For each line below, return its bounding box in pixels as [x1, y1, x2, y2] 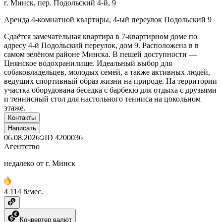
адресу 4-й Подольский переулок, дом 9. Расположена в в [4, 41, 199, 50]
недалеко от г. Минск [4, 159, 75, 167]
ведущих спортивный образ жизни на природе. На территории [4, 76, 217, 85]
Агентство [4, 142, 40, 151]
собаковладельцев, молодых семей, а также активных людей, [4, 67, 210, 76]
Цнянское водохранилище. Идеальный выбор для [4, 58, 172, 67]
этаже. [4, 103, 25, 112]
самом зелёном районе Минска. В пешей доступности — [4, 50, 197, 58]
